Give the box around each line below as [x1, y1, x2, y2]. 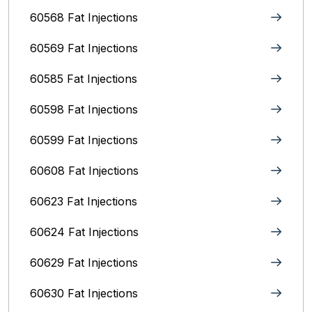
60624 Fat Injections [30, 225, 139, 239]
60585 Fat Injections [30, 72, 137, 86]
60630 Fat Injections [30, 286, 138, 300]
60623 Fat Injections [30, 194, 137, 208]
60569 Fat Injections [30, 41, 138, 55]
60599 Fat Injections [30, 133, 138, 147]
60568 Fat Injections [30, 10, 138, 24]
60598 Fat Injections [30, 102, 138, 116]
